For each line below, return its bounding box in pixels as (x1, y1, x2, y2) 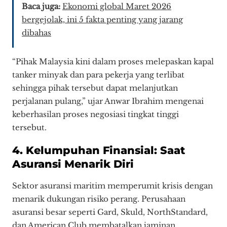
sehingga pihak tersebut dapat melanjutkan (12, 83, 178, 93)
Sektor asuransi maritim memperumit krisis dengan (12, 181, 213, 191)
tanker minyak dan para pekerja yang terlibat (12, 70, 184, 80)
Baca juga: (22, 2, 60, 12)
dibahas (22, 28, 51, 38)
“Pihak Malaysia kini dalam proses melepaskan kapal (12, 57, 214, 67)
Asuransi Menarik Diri (12, 157, 134, 170)
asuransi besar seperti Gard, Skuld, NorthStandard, (12, 207, 208, 217)
